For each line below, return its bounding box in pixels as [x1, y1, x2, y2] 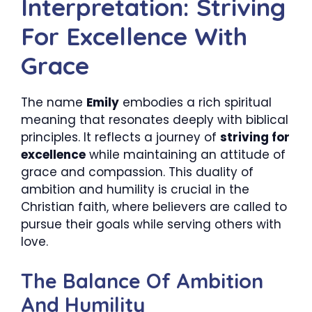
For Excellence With [21, 21, 247, 52]
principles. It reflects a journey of [21, 129, 220, 146]
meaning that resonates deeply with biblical [21, 111, 288, 128]
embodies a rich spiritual [119, 94, 272, 111]
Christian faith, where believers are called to [21, 198, 287, 215]
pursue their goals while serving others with [21, 216, 281, 233]
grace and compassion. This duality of [21, 164, 253, 180]
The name [21, 94, 86, 111]
